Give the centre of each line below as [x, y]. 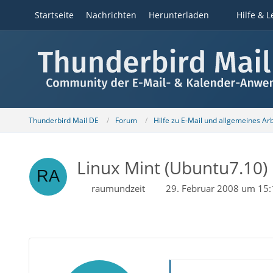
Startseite [54, 15]
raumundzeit [118, 188]
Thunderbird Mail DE [63, 120]
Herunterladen [179, 15]
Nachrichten [111, 15]
